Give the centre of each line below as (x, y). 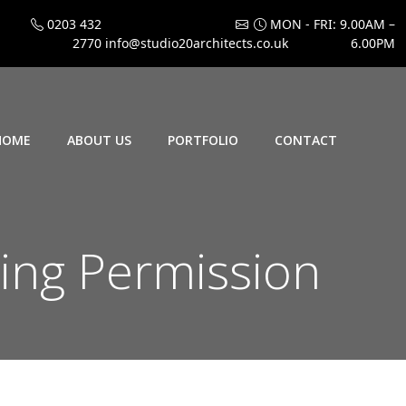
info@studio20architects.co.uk (195, 43)
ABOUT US (99, 140)
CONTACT (306, 140)
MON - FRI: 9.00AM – (331, 24)
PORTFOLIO (203, 140)
